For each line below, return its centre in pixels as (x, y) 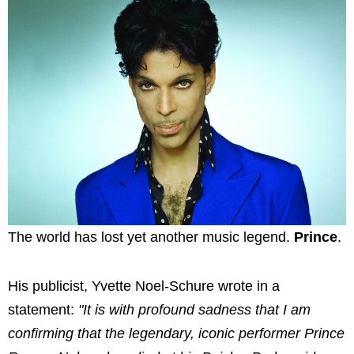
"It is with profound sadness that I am (192, 309)
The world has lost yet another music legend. (151, 237)
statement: (41, 309)
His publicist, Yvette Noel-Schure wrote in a (144, 286)
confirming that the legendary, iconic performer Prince (176, 333)
